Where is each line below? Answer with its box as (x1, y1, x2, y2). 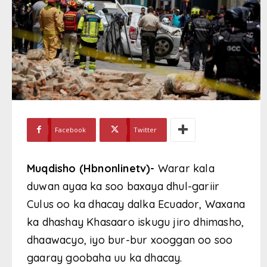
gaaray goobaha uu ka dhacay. (27, 250, 182, 265)
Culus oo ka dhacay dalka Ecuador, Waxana (27, 197, 246, 211)
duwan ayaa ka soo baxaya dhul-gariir (27, 179, 220, 193)
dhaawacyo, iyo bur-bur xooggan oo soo (27, 232, 233, 247)
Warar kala (154, 161, 215, 175)
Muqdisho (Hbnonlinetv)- (27, 161, 155, 175)
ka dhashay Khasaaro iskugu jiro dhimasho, (27, 215, 244, 229)
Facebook (55, 125, 86, 134)
